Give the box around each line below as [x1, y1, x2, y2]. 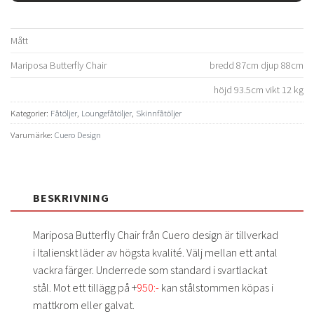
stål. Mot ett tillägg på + [33, 280, 137, 295]
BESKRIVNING [33, 191, 109, 205]
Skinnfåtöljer [136, 107, 182, 118]
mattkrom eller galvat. [33, 298, 135, 313]
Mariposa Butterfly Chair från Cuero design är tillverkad [33, 228, 278, 243]
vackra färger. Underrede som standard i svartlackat [33, 263, 267, 278]
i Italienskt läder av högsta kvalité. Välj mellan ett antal [33, 245, 278, 260]
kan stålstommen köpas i [159, 280, 273, 295]
